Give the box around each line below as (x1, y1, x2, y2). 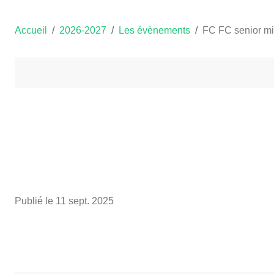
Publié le (15, 195, 56, 206)
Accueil (15, 24, 47, 35)
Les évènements (119, 24, 190, 35)
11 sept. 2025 (56, 195, 114, 206)
